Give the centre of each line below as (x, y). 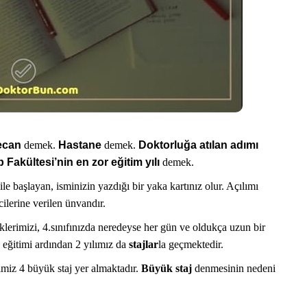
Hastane (81, 145)
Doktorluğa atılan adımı (198, 145)
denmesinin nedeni (234, 268)
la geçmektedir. (191, 244)
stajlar (144, 244)
